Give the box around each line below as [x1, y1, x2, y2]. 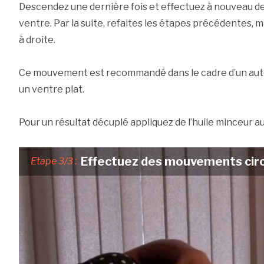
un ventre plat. [18, 84, 84, 95]
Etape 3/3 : [30, 156, 77, 167]
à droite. [18, 34, 55, 46]
